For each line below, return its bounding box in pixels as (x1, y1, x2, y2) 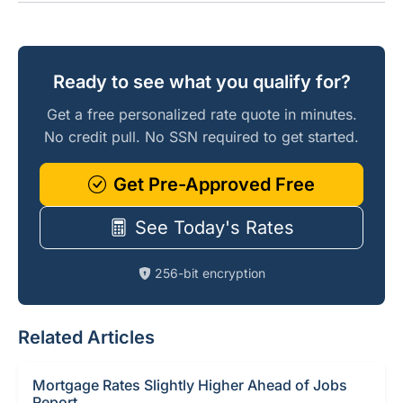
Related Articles (18, 327, 155, 348)
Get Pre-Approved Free (113, 174, 315, 195)
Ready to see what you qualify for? (52, 71, 351, 93)
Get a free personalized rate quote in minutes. (46, 105, 357, 123)
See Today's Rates (134, 217, 294, 238)
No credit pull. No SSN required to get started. (44, 128, 359, 146)
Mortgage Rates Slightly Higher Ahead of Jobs (32, 376, 347, 394)
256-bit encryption (154, 265, 265, 281)
